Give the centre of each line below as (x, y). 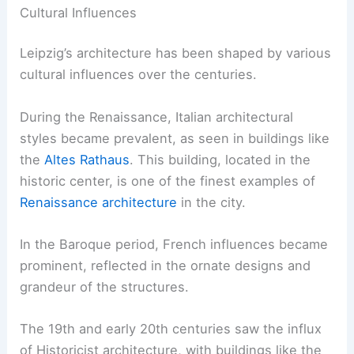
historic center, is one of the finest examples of (168, 181)
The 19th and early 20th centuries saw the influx (171, 329)
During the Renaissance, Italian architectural (157, 117)
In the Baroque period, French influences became (174, 244)
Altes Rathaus (87, 159)
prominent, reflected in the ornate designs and (166, 265)
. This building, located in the (220, 159)
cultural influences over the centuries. (139, 75)
